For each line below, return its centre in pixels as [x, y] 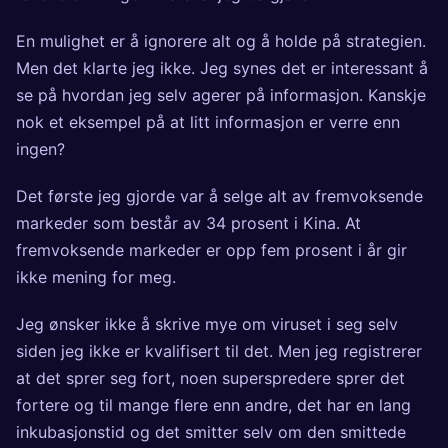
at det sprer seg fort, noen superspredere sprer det [210, 378]
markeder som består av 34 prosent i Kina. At [188, 223]
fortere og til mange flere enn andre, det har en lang [213, 405]
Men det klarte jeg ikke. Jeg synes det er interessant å [222, 68]
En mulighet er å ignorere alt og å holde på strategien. [221, 41]
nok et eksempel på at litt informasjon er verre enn [208, 122]
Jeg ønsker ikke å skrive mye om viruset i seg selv [207, 324]
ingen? [40, 149]
